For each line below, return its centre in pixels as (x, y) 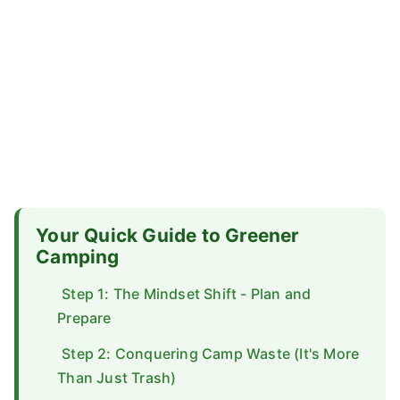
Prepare (84, 318)
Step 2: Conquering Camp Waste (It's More (211, 354)
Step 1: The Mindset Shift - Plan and (187, 294)
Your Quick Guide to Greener (168, 236)
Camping (78, 257)
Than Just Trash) (117, 378)
